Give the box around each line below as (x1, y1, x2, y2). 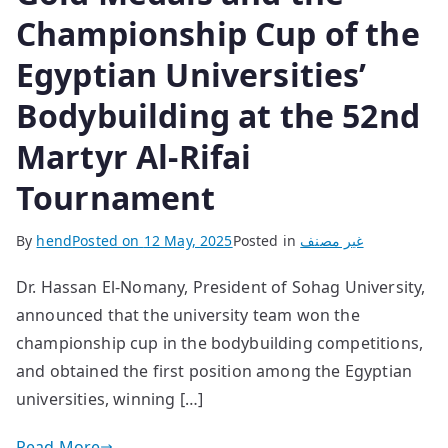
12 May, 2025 (143, 230, 233, 250)
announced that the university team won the (16, 303, 360, 326)
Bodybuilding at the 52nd (16, 93, 420, 137)
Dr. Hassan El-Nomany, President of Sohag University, (16, 275, 426, 298)
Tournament (16, 175, 216, 219)
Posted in (232, 230, 301, 250)
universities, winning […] (16, 387, 204, 410)
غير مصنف (300, 230, 364, 250)
